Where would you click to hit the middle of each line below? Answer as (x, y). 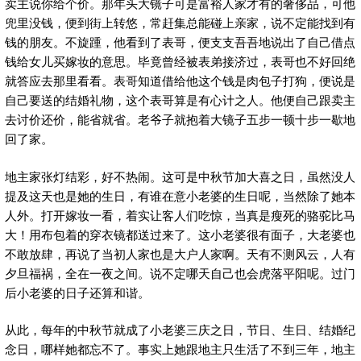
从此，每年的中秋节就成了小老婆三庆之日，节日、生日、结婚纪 (180, 330)
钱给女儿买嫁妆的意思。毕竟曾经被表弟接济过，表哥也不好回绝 (180, 61)
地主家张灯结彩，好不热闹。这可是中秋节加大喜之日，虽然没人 (180, 176)
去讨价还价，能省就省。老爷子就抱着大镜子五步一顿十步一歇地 (180, 119)
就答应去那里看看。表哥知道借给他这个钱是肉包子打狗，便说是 (180, 81)
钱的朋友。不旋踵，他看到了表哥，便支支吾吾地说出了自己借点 (180, 42)
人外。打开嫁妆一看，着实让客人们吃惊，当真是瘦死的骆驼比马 (180, 214)
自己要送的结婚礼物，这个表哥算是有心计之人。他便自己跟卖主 (180, 100)
